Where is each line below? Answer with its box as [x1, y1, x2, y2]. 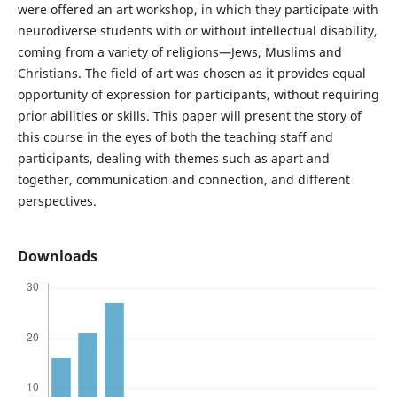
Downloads [17, 246, 97, 267]
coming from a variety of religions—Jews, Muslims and [17, 43, 342, 60]
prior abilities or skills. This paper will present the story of [17, 106, 362, 124]
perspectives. [17, 191, 97, 209]
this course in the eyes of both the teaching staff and [17, 128, 333, 145]
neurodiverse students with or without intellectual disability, [17, 21, 378, 39]
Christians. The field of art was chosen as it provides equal [17, 64, 366, 82]
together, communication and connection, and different [17, 170, 350, 188]
